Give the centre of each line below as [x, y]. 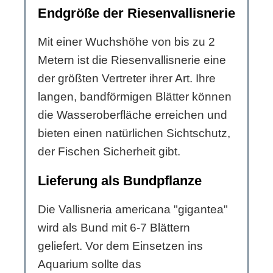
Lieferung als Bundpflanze [120, 180]
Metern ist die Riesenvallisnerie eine [132, 60]
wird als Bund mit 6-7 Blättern [114, 227]
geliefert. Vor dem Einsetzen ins [120, 246]
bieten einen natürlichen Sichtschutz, [134, 133]
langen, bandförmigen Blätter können [135, 96]
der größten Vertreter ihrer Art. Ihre [127, 78]
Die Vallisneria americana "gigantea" [133, 209]
